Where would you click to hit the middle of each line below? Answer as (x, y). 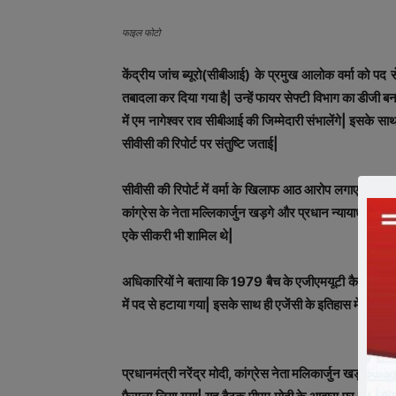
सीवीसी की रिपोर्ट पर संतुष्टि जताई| (200, 144)
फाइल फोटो (141, 33)
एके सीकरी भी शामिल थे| (178, 236)
